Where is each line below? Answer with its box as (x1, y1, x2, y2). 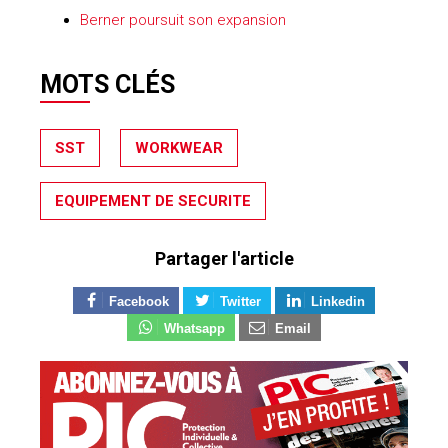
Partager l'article (154, 248, 294, 270)
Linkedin (311, 295, 366, 310)
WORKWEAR (135, 139, 223, 158)
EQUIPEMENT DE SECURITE (55, 192, 251, 211)
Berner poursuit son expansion (80, 10, 286, 29)
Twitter (219, 295, 261, 310)
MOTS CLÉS (40, 70, 175, 100)
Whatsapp (163, 322, 225, 337)
